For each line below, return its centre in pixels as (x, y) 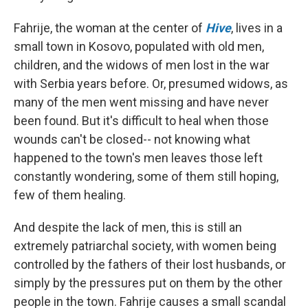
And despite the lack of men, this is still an (128, 227)
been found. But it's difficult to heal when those (141, 120)
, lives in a (257, 27)
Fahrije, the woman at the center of (110, 27)
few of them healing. (70, 195)
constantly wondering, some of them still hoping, (146, 176)
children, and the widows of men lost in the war (142, 65)
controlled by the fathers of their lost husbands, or (150, 264)
